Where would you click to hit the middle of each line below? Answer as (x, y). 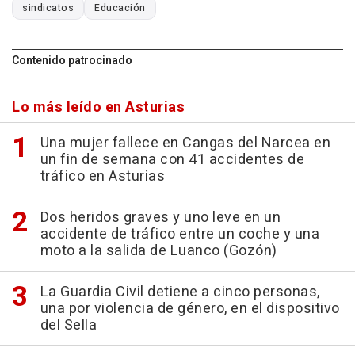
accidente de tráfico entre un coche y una (179, 234)
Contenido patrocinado (72, 60)
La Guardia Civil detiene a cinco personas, (180, 292)
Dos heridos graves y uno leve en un (160, 217)
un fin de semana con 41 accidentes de (172, 159)
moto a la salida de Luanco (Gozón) (158, 250)
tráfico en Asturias (102, 176)
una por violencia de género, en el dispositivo (190, 308)
